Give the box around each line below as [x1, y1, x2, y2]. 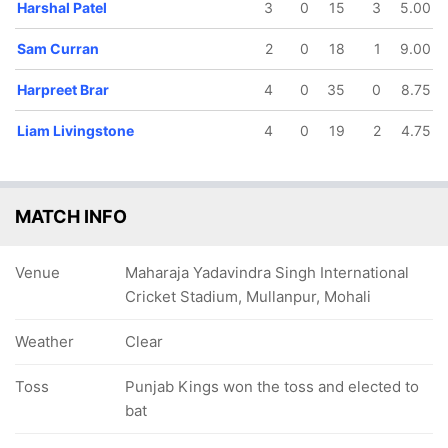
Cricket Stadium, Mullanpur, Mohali [125, 287, 371, 306]
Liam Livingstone [17, 122, 134, 139]
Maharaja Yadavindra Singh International [125, 263, 409, 282]
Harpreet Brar [17, 81, 109, 98]
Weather [15, 332, 74, 351]
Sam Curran [17, 40, 99, 57]
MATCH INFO [15, 206, 127, 227]
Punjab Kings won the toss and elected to [125, 377, 419, 396]
